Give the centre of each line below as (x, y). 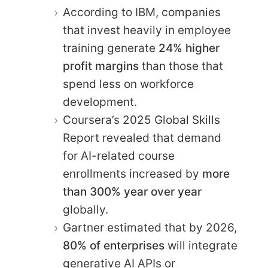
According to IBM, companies (142, 13)
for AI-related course (119, 156)
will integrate (201, 246)
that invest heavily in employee (147, 31)
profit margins (101, 66)
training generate (111, 48)
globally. (86, 210)
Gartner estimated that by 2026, (150, 228)
